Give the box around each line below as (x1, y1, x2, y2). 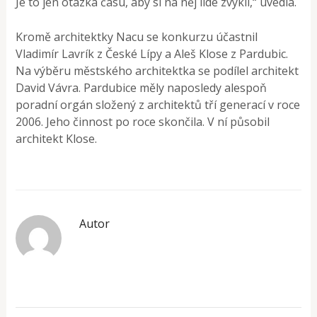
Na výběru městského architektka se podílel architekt (16, 62, 299, 79)
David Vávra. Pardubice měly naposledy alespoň (16, 79, 267, 96)
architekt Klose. (16, 130, 98, 146)
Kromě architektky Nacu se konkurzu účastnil (16, 28, 258, 45)
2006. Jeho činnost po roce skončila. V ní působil (16, 113, 270, 129)
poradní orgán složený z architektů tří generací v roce (16, 96, 301, 113)
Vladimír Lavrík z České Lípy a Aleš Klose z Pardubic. (16, 45, 289, 62)
